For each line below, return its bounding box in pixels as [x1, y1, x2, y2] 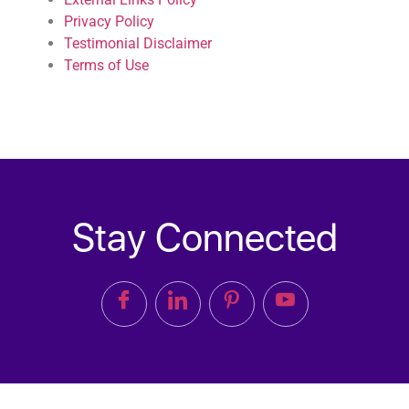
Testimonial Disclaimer [64, 34, 212, 52]
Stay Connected [71, 214, 338, 260]
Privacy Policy [64, 12, 154, 30]
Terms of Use [64, 56, 149, 74]
